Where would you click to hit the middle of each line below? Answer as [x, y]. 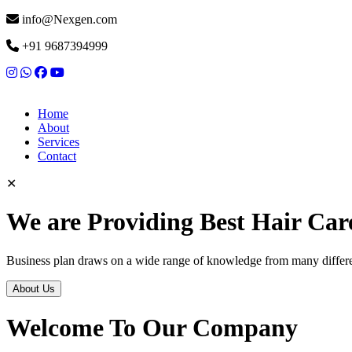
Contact [57, 156]
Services [59, 142]
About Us [34, 288]
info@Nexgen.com [68, 19]
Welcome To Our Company [152, 328]
